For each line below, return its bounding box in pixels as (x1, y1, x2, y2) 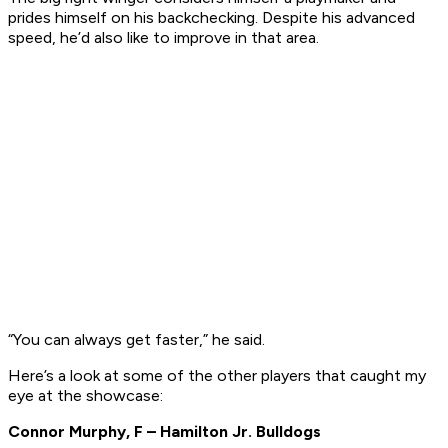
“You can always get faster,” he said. (8, 330, 265, 350)
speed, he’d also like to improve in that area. (8, 28, 319, 48)
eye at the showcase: (8, 386, 163, 406)
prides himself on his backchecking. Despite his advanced (8, 8, 415, 28)
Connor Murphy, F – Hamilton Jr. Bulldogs (8, 422, 321, 442)
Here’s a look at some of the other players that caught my (8, 366, 426, 386)
